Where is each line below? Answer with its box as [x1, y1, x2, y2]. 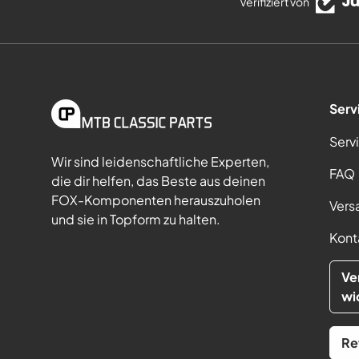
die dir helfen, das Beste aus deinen [51, 171, 265, 189]
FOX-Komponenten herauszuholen [51, 191, 260, 208]
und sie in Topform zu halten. [51, 210, 220, 228]
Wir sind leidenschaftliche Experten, [51, 152, 269, 170]
